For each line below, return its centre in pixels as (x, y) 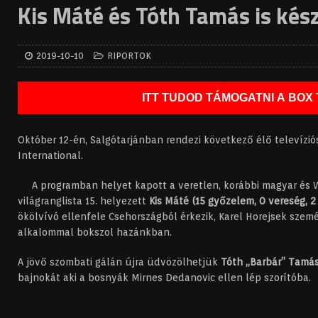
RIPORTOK (129, 56)
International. (50, 155)
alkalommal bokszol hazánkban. (95, 232)
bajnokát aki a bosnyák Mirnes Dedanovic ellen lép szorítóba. (164, 278)
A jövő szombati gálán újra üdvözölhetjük (119, 262)
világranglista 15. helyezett (83, 201)
